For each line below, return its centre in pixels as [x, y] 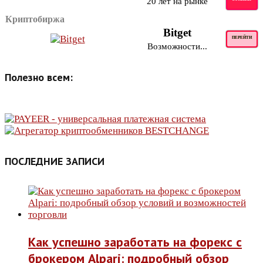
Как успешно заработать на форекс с [135, 242]
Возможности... [177, 46]
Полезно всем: [39, 77]
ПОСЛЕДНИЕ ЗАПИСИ [55, 161]
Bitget [177, 32]
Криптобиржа [35, 19]
